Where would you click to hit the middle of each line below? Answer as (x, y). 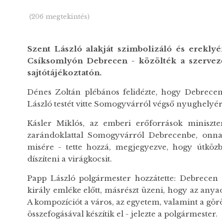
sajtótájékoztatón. (64, 73)
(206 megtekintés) (59, 16)
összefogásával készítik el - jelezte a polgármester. (122, 214)
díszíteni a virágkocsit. (69, 159)
